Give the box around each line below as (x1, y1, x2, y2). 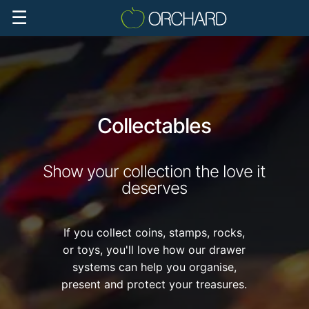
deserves (121, 178, 188, 198)
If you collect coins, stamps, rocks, (63, 226, 246, 239)
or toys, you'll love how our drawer (63, 243, 246, 257)
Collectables (97, 113, 212, 138)
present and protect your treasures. (61, 277, 248, 291)
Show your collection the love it (43, 161, 266, 181)
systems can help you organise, (72, 260, 237, 274)
